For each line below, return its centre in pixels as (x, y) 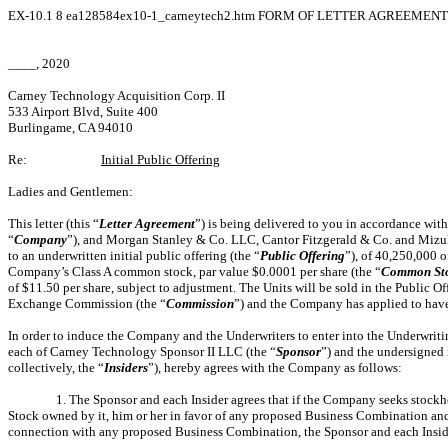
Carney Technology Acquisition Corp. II (116, 95)
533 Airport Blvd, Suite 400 (83, 111)
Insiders (126, 367)
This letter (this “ (53, 223)
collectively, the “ (56, 367)
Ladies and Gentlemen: (70, 191)
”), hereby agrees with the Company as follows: (275, 367)
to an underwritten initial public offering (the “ (134, 255)
